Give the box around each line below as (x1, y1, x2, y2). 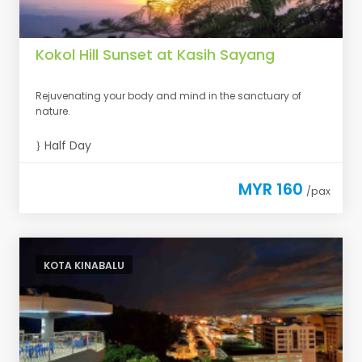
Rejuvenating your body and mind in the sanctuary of (36, 89, 301, 103)
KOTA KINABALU (44, 259, 124, 272)
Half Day (41, 137, 91, 154)
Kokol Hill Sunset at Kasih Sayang (36, 44, 275, 65)
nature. (36, 104, 70, 118)
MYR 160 (238, 178, 303, 200)
